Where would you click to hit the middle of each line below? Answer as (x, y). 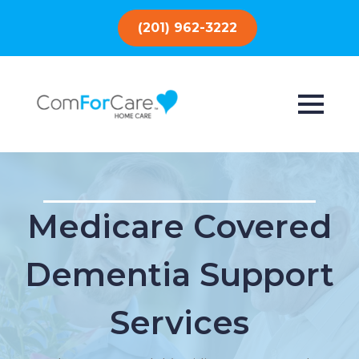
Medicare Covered (179, 226)
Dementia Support (179, 274)
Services (179, 323)
